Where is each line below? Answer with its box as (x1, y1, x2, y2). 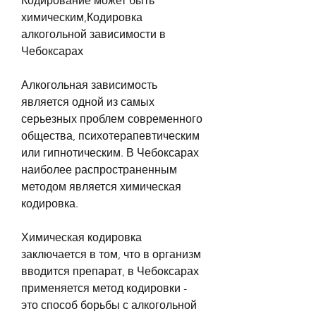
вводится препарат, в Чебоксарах (21, 264, 199, 278)
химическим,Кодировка (21, 10, 142, 24)
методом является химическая (21, 179, 181, 193)
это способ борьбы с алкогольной (21, 298, 197, 312)
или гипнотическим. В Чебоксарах (21, 145, 199, 159)
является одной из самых (21, 95, 154, 109)
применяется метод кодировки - (21, 281, 187, 295)
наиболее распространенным (21, 162, 177, 176)
